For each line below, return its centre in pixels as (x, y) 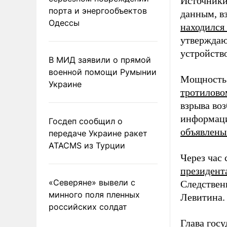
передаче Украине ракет (98, 133)
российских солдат (88, 206)
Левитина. (203, 197)
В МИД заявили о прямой (100, 60)
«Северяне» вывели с (92, 182)
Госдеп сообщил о (86, 121)
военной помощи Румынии (103, 72)
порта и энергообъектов (98, 10)
